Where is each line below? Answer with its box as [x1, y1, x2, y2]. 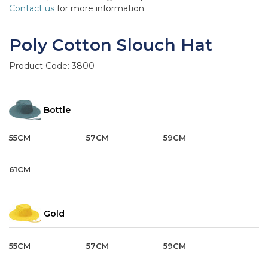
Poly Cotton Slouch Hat [9, 35, 213, 56]
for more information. [54, 3, 146, 14]
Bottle [44, 105, 71, 116]
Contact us [9, 3, 54, 14]
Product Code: [9, 60, 72, 72]
